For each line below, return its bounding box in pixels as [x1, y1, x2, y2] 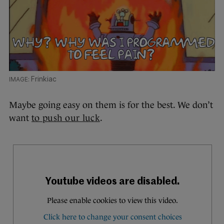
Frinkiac [30, 74, 56, 83]
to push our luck [31, 113, 100, 123]
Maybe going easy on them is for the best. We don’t [9, 100, 213, 110]
